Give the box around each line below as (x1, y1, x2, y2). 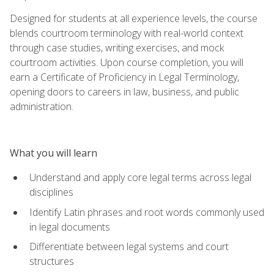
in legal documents (29, 220, 110, 234)
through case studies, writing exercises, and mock (10, 40, 224, 54)
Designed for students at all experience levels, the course (10, 11, 257, 25)
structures (29, 254, 74, 268)
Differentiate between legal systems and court (29, 240, 229, 254)
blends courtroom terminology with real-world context (10, 26, 243, 40)
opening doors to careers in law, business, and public (10, 84, 239, 98)
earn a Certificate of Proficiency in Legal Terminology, (10, 70, 239, 84)
